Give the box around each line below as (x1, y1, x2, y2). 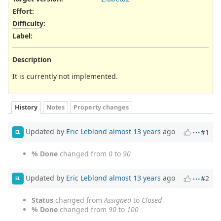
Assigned (104, 195, 131, 205)
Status (32, 195, 53, 205)
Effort (12, 6, 32, 16)
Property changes (74, 103, 129, 111)
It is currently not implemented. (12, 71, 118, 81)
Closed (142, 195, 162, 205)
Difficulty (12, 19, 43, 29)
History (15, 103, 37, 111)
